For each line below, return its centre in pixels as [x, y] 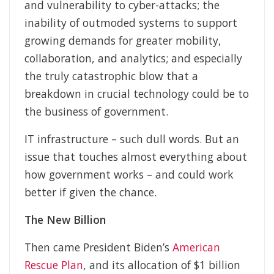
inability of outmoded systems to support [131, 23]
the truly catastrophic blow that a [111, 76]
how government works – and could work [129, 175]
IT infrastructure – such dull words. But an [132, 139]
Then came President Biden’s [98, 247]
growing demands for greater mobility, [123, 41]
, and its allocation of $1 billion [162, 265]
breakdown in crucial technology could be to [137, 94]
